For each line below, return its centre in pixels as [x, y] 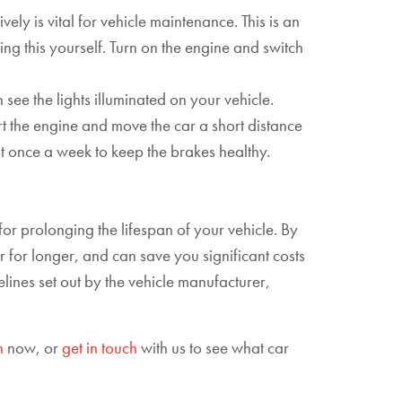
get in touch [100, 348]
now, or [33, 348]
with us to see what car [213, 348]
